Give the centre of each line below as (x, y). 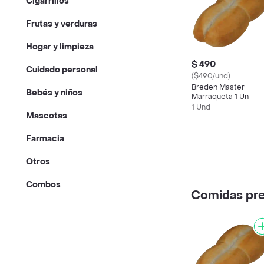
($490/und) (211, 76)
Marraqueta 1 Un (220, 97)
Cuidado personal (62, 70)
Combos (43, 185)
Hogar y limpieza (60, 47)
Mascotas (47, 116)
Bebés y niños (54, 93)
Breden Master (218, 87)
